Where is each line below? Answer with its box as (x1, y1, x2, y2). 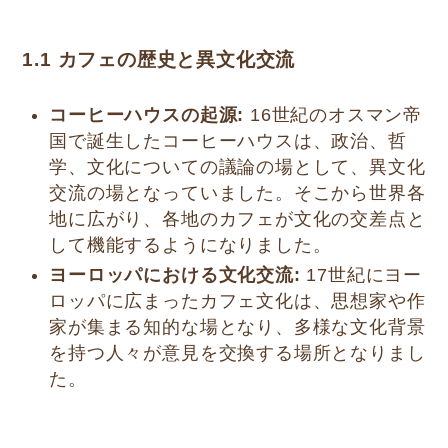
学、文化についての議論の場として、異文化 (49, 156, 426, 177)
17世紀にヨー (300, 265, 423, 286)
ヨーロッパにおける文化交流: (49, 265, 301, 286)
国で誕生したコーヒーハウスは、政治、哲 (49, 130, 407, 151)
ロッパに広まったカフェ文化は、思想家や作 (49, 291, 426, 312)
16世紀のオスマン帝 (244, 104, 423, 125)
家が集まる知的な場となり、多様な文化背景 (49, 317, 426, 338)
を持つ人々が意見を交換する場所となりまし (49, 343, 426, 364)
